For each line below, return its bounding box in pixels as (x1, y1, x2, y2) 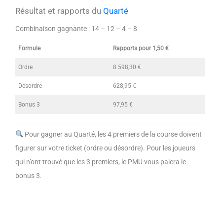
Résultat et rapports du (15, 6, 104, 16)
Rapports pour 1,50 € (113, 45, 169, 52)
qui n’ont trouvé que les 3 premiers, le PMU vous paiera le (15, 157, 186, 166)
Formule (18, 45, 41, 52)
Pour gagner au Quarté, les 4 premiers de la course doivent (23, 130, 202, 138)
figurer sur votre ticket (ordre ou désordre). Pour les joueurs (15, 144, 196, 152)
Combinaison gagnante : (15, 24, 90, 33)
